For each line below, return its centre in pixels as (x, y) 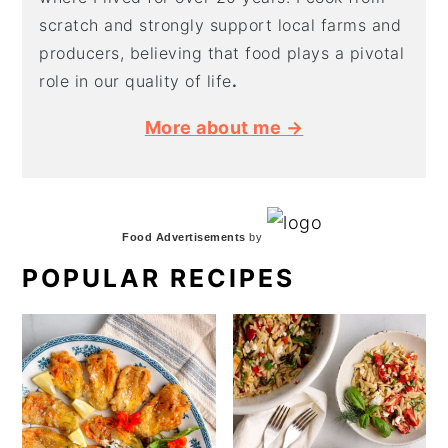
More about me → (224, 127)
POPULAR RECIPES (159, 277)
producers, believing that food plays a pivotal (222, 52)
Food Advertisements (184, 236)
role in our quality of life (135, 80)
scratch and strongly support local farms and (220, 24)
